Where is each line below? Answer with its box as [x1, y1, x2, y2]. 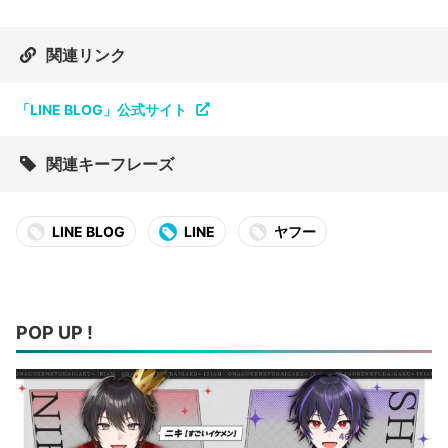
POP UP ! [16, 322, 93, 344]
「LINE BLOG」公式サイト [16, 101, 187, 119]
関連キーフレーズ [46, 154, 174, 175]
